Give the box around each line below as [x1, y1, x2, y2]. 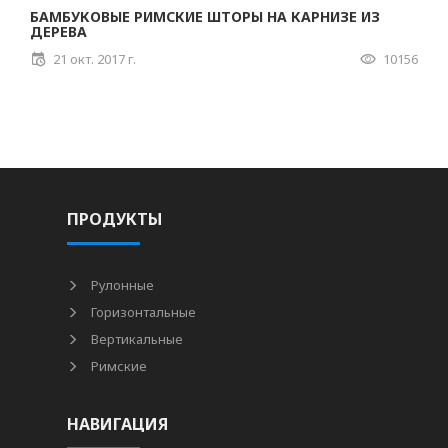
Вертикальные [88, 330, 184, 348]
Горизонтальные [88, 303, 197, 321]
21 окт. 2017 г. [53, 50, 136, 68]
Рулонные [88, 276, 155, 294]
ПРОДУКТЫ [67, 208, 163, 230]
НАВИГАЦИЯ [67, 413, 169, 435]
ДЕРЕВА [30, 22, 87, 41]
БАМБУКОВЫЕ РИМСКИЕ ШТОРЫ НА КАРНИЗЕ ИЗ [30, 7, 380, 26]
